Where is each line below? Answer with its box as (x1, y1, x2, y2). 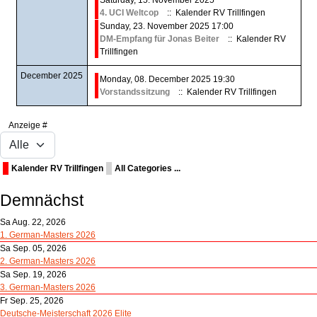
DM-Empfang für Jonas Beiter (99, 33, 219, 44)
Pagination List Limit (158, 119, 236, 129)
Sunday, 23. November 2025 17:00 (99, 21, 234, 31)
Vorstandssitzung (99, 86, 170, 97)
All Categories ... (115, 163, 180, 173)
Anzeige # (8, 120, 47, 130)
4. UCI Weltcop (99, 7, 158, 18)
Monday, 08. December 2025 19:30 (99, 74, 235, 84)
